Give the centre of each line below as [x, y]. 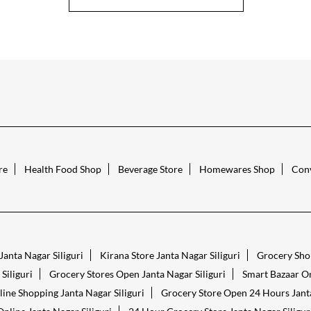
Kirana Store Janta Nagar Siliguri [170, 255]
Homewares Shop [237, 169]
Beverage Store [150, 169]
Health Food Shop [62, 169]
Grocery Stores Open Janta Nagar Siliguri [137, 274]
